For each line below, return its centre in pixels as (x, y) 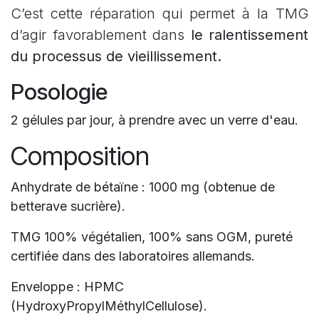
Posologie (59, 92)
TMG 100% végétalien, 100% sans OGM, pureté (152, 237)
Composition (80, 156)
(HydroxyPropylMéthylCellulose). (109, 306)
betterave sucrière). (68, 206)
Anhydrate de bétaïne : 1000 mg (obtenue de (143, 187)
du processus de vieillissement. (116, 57)
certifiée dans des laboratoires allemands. (135, 256)
